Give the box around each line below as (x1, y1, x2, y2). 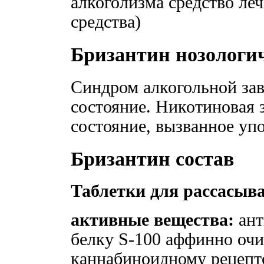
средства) (71, 12, 141, 31)
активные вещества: (71, 210, 234, 230)
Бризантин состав (71, 147, 234, 170)
